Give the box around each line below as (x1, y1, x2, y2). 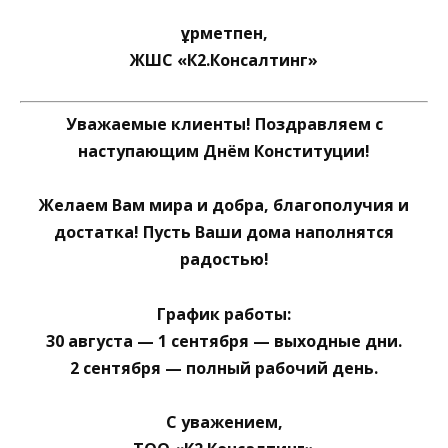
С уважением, (165, 410, 283, 433)
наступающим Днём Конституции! (78, 140, 370, 163)
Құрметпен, (180, 21, 268, 44)
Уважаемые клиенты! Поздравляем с (65, 113, 383, 136)
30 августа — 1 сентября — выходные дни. (46, 329, 402, 352)
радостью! (179, 248, 269, 271)
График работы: (157, 302, 291, 325)
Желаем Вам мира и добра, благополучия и (39, 194, 409, 217)
